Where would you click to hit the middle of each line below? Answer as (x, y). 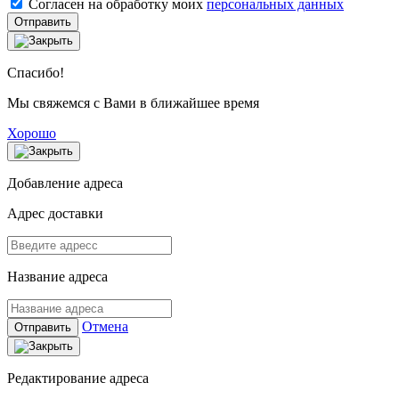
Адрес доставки (55, 214)
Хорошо (32, 134)
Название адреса (57, 277)
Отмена (105, 327)
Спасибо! (36, 73)
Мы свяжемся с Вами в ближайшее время (133, 103)
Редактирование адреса (78, 379)
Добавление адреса (65, 183)
